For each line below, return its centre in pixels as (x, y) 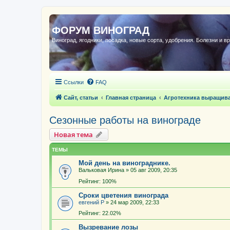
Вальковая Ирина (101, 170)
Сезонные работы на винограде (125, 120)
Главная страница (131, 98)
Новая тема (73, 135)
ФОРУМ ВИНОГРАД (101, 30)
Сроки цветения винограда (123, 195)
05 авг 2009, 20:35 (154, 170)
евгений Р (91, 202)
